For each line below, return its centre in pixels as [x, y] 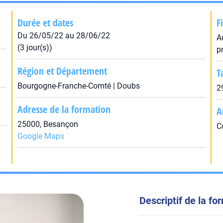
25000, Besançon [48, 124]
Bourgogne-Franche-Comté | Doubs [78, 86]
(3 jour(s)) [35, 48]
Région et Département [62, 71]
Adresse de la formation [64, 109]
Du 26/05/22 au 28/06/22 [63, 36]
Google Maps [41, 136]
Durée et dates [45, 23]
